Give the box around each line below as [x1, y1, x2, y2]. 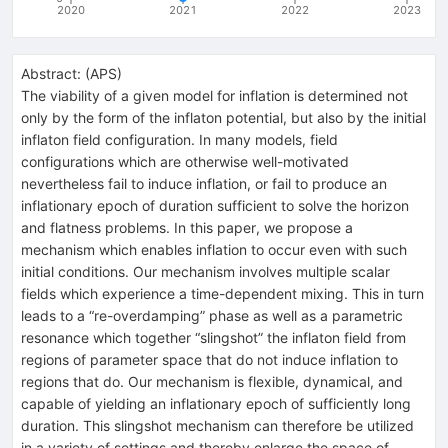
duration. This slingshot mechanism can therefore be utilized [21, 416, 414, 434]
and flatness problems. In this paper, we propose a [21, 218, 353, 236]
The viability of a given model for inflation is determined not [21, 86, 408, 104]
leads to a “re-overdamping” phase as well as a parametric [21, 306, 403, 324]
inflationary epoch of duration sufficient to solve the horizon [21, 196, 409, 214]
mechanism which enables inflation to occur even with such [21, 240, 407, 258]
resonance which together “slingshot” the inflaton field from [21, 328, 406, 346]
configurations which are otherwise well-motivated [21, 152, 349, 170]
